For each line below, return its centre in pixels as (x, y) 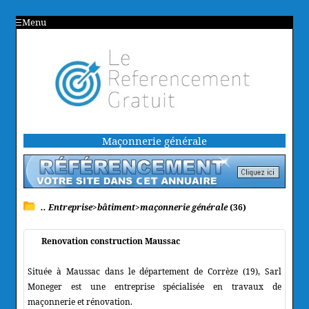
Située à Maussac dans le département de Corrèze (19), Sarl (154, 271)
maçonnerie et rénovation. (80, 301)
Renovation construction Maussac (111, 241)
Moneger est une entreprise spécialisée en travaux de (154, 286)
